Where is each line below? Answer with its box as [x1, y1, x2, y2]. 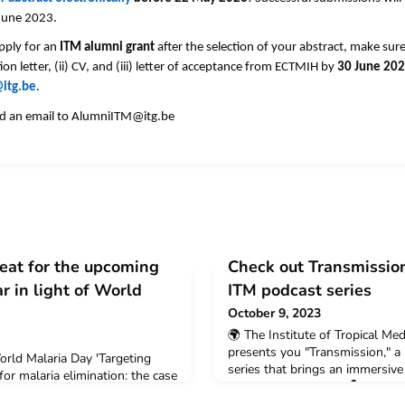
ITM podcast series [228, 279, 372, 302]
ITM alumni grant [60, 41, 155, 55]
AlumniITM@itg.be [71, 109, 174, 124]
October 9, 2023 [228, 305, 321, 323]
